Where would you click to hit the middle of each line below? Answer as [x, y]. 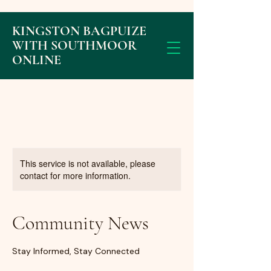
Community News [80, 223]
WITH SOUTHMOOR [74, 45]
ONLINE [37, 60]
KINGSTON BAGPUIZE [79, 31]
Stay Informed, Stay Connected [76, 251]
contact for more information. [75, 175]
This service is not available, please [88, 163]
